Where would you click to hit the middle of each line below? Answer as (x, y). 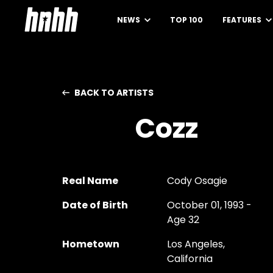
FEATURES (243, 20)
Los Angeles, (196, 244)
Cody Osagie (197, 181)
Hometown (91, 244)
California (190, 259)
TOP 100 (186, 20)
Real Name (90, 181)
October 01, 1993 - (209, 205)
